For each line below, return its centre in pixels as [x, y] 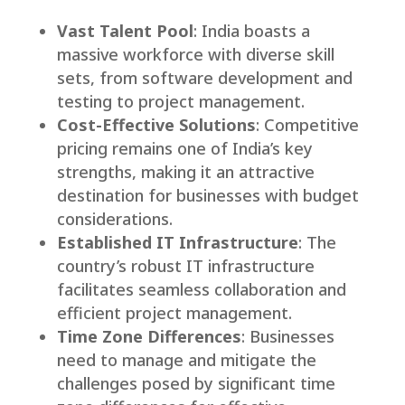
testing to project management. [180, 102]
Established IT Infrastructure [177, 243]
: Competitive [307, 125]
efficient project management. [174, 313]
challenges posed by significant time [196, 384]
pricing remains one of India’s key [184, 149]
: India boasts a [251, 31]
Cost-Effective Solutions [156, 125]
